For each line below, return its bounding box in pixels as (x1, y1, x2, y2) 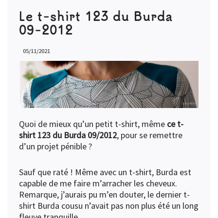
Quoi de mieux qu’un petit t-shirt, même (19, 118, 167, 130)
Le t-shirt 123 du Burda (19, 7, 173, 25)
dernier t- (156, 189, 190, 200)
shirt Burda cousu (19, 200, 83, 212)
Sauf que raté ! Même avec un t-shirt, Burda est (19, 166, 191, 178)
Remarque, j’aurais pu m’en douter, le (19, 189, 156, 200)
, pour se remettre (117, 129, 182, 141)
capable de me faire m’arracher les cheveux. (19, 178, 177, 189)
